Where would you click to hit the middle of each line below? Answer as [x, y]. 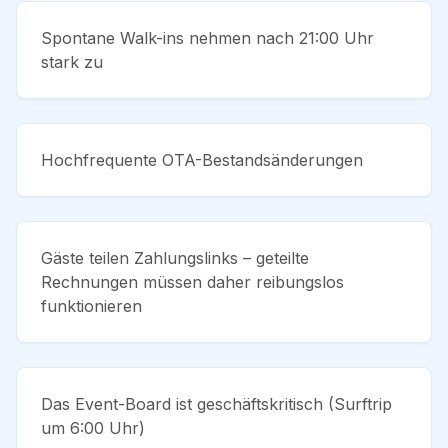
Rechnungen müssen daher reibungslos [192, 281]
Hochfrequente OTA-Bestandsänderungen [202, 159]
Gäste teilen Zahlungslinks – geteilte [175, 257]
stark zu [72, 61]
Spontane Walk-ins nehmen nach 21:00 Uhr [207, 37]
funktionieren [91, 305]
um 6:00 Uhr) [93, 427]
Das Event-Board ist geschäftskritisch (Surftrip [216, 403]
